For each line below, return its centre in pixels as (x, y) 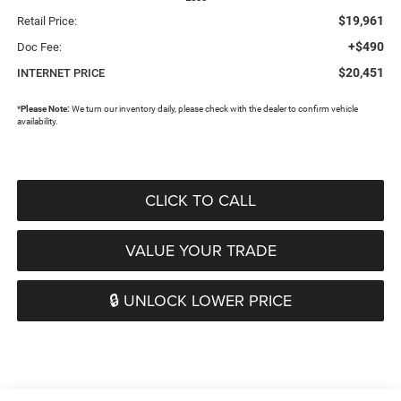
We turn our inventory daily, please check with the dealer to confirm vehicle (213, 109)
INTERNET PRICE (60, 73)
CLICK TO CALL (200, 200)
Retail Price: (47, 21)
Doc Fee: (39, 47)
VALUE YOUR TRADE (200, 251)
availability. (37, 122)
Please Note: (45, 109)
